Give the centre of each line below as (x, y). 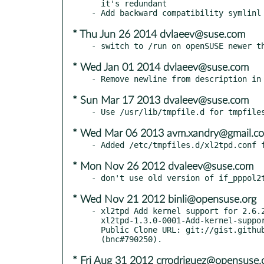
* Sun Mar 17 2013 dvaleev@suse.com (161, 100)
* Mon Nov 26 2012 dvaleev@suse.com (163, 166)
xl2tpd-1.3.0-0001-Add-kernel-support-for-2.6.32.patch (96, 220)
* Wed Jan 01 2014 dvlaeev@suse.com (161, 67)
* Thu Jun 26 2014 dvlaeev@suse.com (159, 34)
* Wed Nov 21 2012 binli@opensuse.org (164, 199)
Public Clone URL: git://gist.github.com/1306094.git (96, 230)
